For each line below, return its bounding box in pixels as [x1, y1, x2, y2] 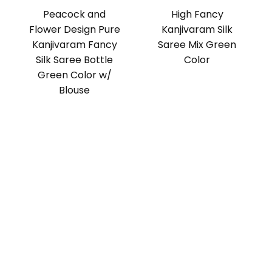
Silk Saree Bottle [36, 53, 114, 67]
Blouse [59, 83, 90, 98]
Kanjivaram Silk [161, 22, 233, 37]
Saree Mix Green [158, 38, 237, 52]
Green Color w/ [37, 68, 112, 83]
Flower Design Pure [29, 22, 120, 37]
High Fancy [171, 7, 223, 22]
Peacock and [43, 7, 106, 22]
